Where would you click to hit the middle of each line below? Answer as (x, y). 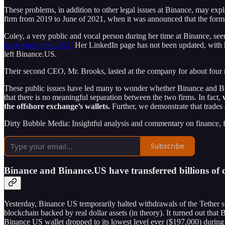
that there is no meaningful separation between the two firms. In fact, (113, 97)
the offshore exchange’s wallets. (57, 106)
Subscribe (167, 146)
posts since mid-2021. (38, 45)
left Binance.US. (30, 54)
